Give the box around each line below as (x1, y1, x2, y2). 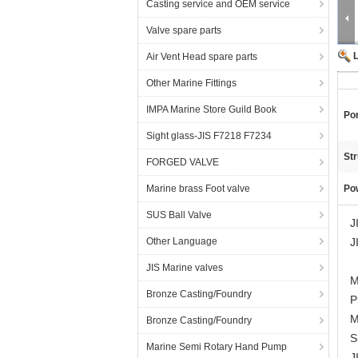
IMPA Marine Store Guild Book (146, 104, 276, 115)
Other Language (146, 236, 217, 247)
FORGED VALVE (146, 157, 219, 168)
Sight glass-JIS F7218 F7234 (146, 130, 272, 141)
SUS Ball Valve (146, 209, 212, 221)
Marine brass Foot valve (146, 183, 250, 194)
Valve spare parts (146, 25, 221, 36)
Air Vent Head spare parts (146, 51, 257, 62)
